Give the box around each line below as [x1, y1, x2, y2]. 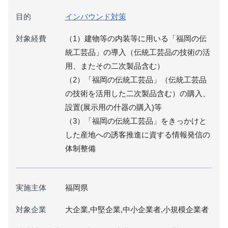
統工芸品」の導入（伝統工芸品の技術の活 [65, 47, 210, 56]
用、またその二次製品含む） [65, 61, 164, 70]
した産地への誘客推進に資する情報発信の [65, 130, 210, 139]
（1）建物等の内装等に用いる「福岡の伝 [65, 34, 207, 43]
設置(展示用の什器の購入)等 [65, 102, 162, 111]
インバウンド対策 [65, 12, 126, 21]
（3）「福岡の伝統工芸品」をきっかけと [65, 116, 207, 125]
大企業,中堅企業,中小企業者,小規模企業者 [65, 205, 209, 214]
